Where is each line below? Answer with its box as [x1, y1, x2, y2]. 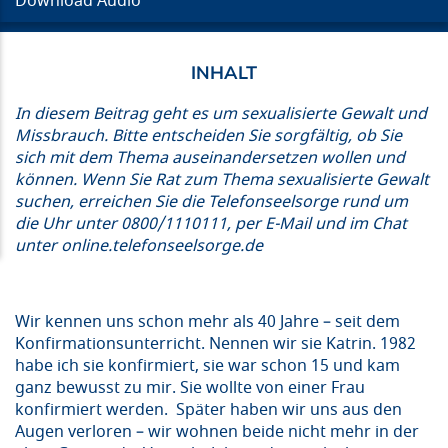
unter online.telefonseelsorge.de [15, 233, 263, 258]
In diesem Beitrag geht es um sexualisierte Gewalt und [15, 101, 427, 126]
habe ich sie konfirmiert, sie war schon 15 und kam [15, 353, 400, 378]
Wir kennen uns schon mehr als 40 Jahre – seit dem [15, 309, 400, 334]
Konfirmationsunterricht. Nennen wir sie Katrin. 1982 [15, 331, 416, 356]
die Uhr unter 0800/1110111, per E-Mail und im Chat [15, 211, 407, 236]
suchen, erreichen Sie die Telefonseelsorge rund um [15, 189, 408, 214]
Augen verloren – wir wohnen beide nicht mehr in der [15, 419, 419, 444]
